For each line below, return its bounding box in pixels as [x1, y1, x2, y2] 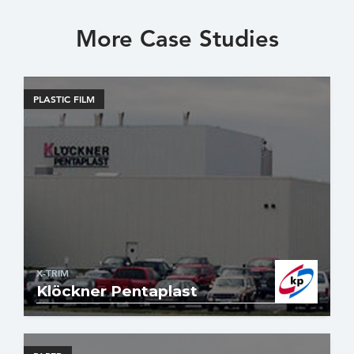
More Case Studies [75, 24, 279, 54]
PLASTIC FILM [33, 92, 95, 105]
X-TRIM [36, 267, 69, 281]
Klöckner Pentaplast [36, 282, 198, 301]
